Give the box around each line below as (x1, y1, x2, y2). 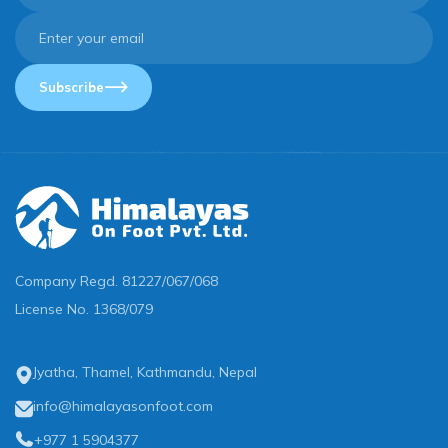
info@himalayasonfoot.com (33, 397, 213, 416)
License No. (15, 300, 93, 319)
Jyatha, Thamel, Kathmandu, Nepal (33, 363, 257, 382)
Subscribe (39, 78, 104, 95)
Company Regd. (15, 272, 122, 291)
